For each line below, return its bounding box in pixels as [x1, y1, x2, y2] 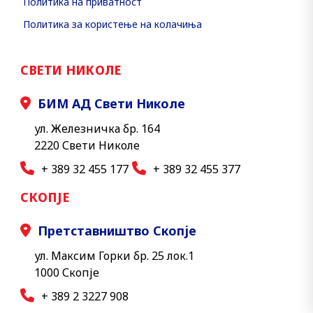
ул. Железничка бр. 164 [34, 121, 160, 136]
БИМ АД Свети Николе [38, 95, 185, 112]
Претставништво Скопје [38, 222, 196, 239]
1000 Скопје [34, 265, 99, 280]
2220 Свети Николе [34, 138, 140, 153]
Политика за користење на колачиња [23, 17, 202, 31]
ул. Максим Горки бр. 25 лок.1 [34, 248, 194, 263]
